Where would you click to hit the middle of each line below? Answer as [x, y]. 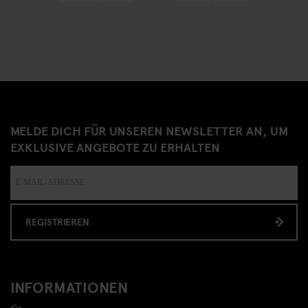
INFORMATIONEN [69, 286]
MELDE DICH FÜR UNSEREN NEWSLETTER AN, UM [149, 130]
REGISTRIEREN [57, 221]
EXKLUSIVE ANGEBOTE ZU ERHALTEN [115, 146]
